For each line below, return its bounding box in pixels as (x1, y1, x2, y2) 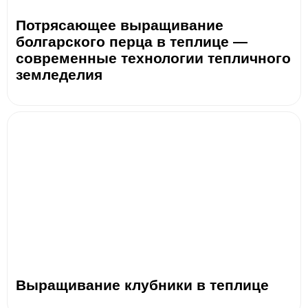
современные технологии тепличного (16, 49, 291, 66)
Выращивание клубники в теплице (16, 276, 269, 293)
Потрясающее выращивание (16, 16, 223, 33)
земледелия (16, 66, 102, 82)
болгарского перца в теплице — (16, 33, 247, 49)
